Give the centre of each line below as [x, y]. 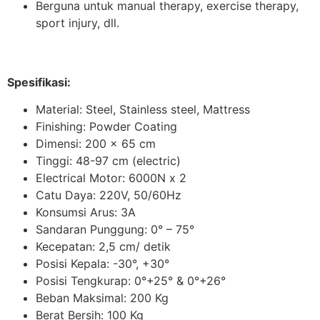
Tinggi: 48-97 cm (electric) [108, 161]
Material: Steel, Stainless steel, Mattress [143, 110]
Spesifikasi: [39, 82]
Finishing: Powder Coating [106, 127]
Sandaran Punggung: [93, 230]
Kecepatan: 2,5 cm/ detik [103, 247]
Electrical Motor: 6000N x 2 [111, 178]
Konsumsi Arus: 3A [86, 212]
